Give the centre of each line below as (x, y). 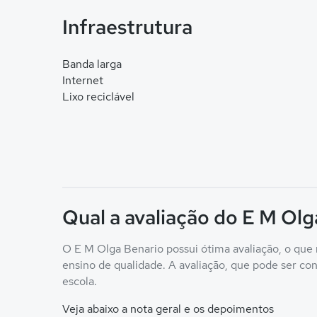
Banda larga (92, 64)
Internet (83, 80)
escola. (80, 281)
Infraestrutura (127, 27)
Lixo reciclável (98, 97)
